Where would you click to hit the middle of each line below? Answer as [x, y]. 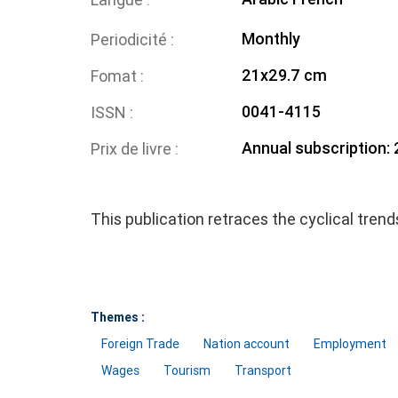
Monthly [271, 39]
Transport [263, 370]
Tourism [187, 370]
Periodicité [131, 40]
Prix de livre [133, 149]
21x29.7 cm [284, 75]
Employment [350, 344]
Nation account [247, 344]
